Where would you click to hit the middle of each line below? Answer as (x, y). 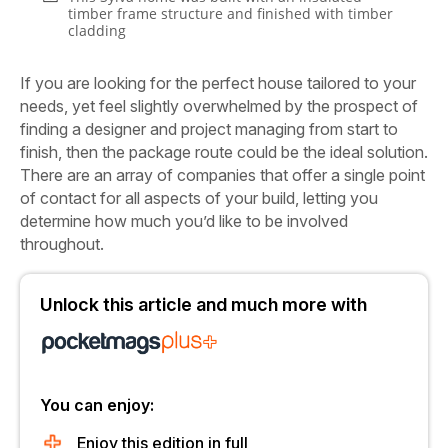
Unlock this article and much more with (203, 304)
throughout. (62, 244)
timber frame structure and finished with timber (231, 13)
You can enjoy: (97, 405)
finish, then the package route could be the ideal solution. (224, 152)
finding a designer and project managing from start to (209, 129)
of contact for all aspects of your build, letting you (199, 198)
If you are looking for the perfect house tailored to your (218, 83)
